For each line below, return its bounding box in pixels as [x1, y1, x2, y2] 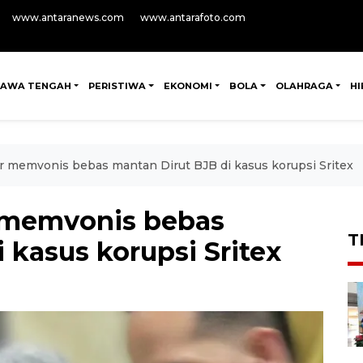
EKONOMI [163, 80, 212, 92]
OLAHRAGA [275, 80, 333, 92]
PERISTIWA [88, 80, 147, 92]
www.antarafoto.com [140, 11, 246, 23]
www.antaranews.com [12, 11, 124, 23]
